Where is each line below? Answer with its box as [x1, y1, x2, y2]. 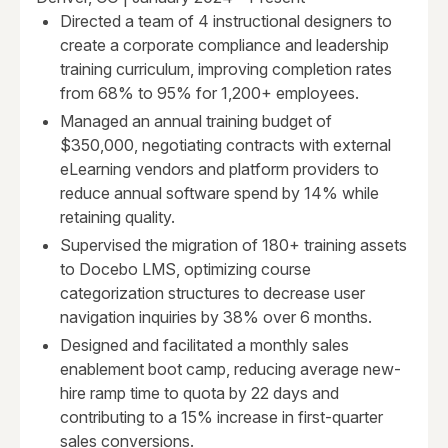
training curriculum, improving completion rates [60, 59, 392, 80]
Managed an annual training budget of [60, 111, 332, 132]
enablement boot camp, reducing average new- [60, 359, 401, 380]
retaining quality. [60, 207, 175, 228]
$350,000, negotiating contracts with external [60, 135, 391, 156]
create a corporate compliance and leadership [60, 35, 389, 56]
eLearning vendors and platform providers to [60, 159, 379, 180]
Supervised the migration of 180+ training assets [60, 235, 407, 256]
